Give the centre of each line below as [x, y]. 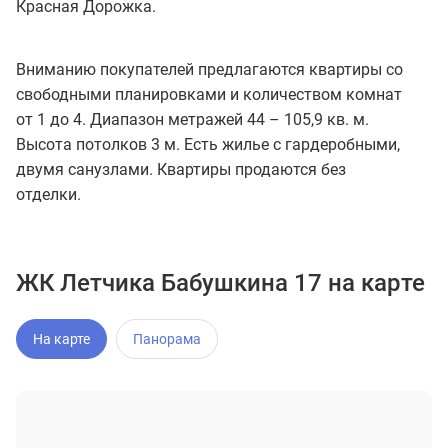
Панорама [167, 338]
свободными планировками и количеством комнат [209, 94]
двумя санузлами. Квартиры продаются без [181, 169]
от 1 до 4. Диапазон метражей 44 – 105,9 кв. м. [192, 119]
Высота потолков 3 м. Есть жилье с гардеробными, [208, 144]
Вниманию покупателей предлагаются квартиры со [209, 69]
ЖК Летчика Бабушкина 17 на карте [220, 282]
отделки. [48, 194]
